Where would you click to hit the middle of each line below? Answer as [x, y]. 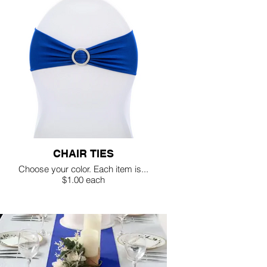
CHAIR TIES [83, 153]
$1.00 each [83, 180]
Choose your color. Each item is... [83, 169]
